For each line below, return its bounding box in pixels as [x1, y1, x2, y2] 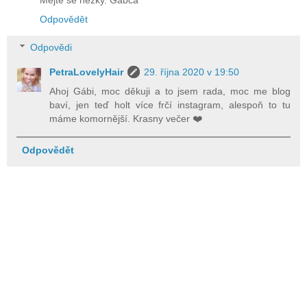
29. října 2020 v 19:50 [144, 66, 240, 78]
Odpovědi [30, 42, 73, 53]
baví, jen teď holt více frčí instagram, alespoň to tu [49, 99, 291, 111]
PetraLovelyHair [49, 66, 124, 78]
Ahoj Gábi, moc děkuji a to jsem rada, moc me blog [49, 86, 291, 97]
